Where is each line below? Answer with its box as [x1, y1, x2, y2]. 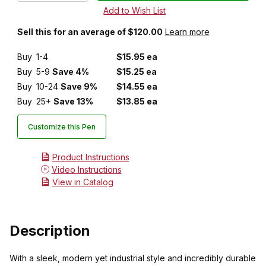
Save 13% [53, 96, 93, 107]
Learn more [164, 27, 210, 37]
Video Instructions [51, 164, 122, 175]
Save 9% [60, 81, 97, 92]
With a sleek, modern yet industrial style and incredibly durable [9, 253, 256, 264]
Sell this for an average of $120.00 [17, 27, 163, 37]
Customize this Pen [27, 122, 96, 131]
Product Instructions [52, 151, 129, 162]
